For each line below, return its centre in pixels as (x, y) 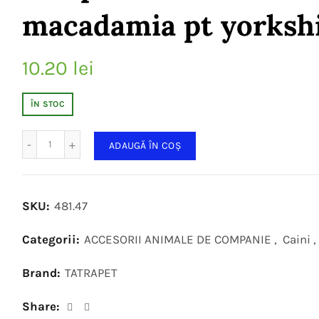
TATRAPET (91, 272)
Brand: (42, 272)
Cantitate (71, 137)
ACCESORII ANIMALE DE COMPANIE (177, 239)
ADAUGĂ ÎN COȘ (145, 145)
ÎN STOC (48, 104)
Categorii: (52, 239)
